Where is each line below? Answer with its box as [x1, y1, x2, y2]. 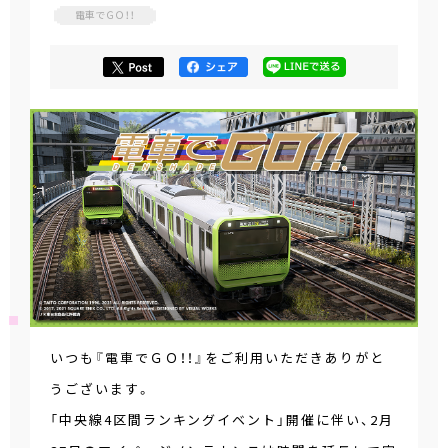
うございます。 [50, 379, 152, 399]
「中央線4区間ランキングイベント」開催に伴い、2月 [50, 410, 394, 430]
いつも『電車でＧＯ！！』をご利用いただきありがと [50, 348, 385, 368]
